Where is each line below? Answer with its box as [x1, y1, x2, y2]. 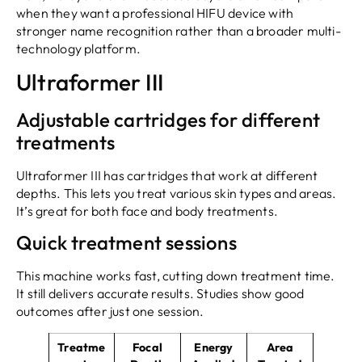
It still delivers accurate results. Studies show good [16, 285, 305, 302]
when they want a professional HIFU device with [16, 4, 294, 21]
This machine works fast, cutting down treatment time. [16, 267, 335, 284]
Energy [194, 340, 234, 356]
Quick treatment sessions [16, 230, 237, 255]
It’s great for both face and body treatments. [16, 203, 279, 220]
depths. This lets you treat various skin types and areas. [16, 185, 337, 202]
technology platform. [16, 40, 141, 57]
